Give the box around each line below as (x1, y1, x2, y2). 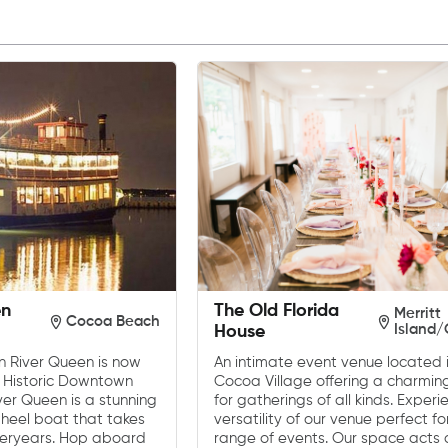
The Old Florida (214, 302, 340, 321)
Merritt (394, 306, 442, 322)
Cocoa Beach (66, 314, 161, 330)
